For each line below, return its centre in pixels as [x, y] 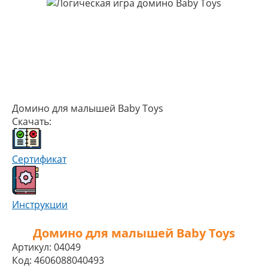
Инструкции [40, 205]
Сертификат [39, 159]
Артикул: [32, 247]
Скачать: [32, 121]
